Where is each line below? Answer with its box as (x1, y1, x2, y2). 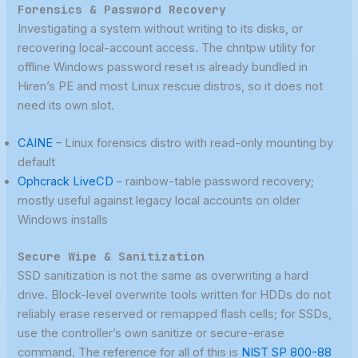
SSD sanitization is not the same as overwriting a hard (18, 268, 309, 284)
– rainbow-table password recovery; (113, 174, 315, 189)
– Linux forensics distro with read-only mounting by (53, 136, 334, 151)
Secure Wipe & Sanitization (18, 249, 205, 265)
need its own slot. (18, 97, 115, 113)
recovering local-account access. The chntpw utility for (18, 40, 316, 55)
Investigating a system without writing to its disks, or (18, 21, 304, 36)
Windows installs (18, 213, 109, 228)
